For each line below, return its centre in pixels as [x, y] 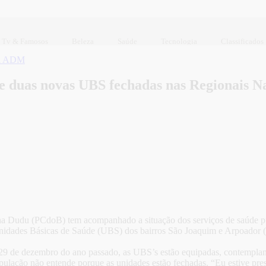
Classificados [242, 41]
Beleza [83, 41]
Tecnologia [179, 41]
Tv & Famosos [25, 41]
